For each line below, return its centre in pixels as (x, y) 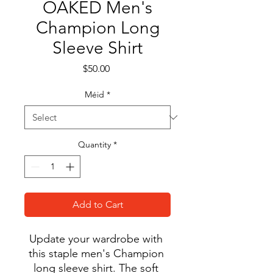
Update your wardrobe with (96, 239)
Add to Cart (97, 205)
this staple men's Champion (96, 254)
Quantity (94, 145)
